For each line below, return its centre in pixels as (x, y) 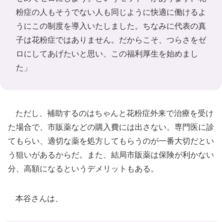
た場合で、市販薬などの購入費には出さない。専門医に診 (111, 127)
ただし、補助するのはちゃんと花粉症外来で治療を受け (111, 113)
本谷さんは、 (35, 198)
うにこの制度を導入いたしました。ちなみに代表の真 (111, 26)
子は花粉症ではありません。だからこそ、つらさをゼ (111, 40)
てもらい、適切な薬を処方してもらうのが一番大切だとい (111, 141)
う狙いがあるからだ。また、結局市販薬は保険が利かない (111, 155)
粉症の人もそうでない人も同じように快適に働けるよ (111, 12)
